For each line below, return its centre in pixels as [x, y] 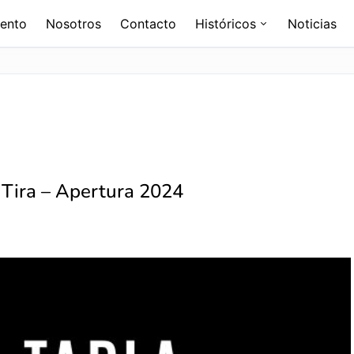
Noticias [312, 23]
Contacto [148, 23]
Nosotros [73, 23]
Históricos [226, 23]
